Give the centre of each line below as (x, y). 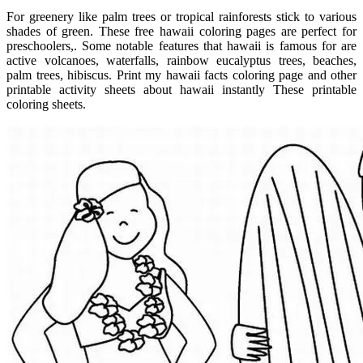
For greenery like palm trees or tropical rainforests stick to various (181, 16)
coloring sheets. (46, 104)
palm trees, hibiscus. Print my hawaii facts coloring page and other (181, 75)
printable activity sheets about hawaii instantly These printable (181, 89)
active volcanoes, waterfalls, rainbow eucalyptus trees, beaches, (181, 60)
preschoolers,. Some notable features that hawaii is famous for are (181, 45)
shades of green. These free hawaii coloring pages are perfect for (181, 31)
